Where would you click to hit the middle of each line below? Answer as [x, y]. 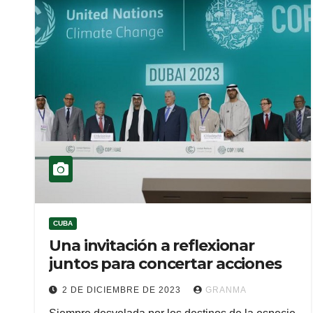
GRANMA [226, 290]
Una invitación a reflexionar [152, 246]
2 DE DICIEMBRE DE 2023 [123, 290]
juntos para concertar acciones [165, 264]
